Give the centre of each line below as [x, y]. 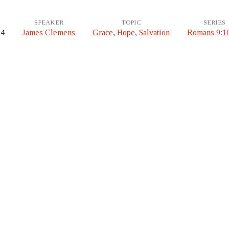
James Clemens [49, 32]
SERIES [214, 22]
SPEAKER [49, 22]
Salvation [154, 32]
